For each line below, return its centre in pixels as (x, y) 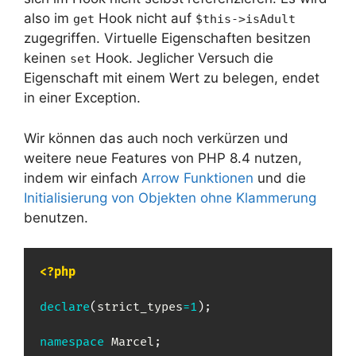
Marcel (133, 342)
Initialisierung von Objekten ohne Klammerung (170, 197)
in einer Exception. (82, 98)
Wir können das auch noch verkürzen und (156, 138)
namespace (72, 342)
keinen (47, 58)
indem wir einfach (83, 178)
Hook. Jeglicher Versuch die (182, 58)
